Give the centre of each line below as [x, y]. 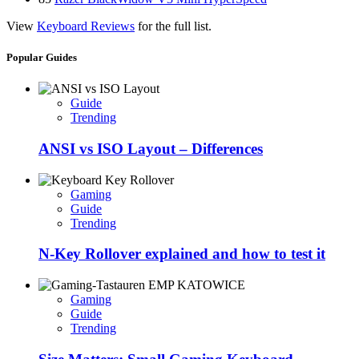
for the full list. [173, 26]
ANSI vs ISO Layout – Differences [151, 148]
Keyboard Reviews [86, 26]
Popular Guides [42, 58]
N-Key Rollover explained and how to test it [182, 254]
